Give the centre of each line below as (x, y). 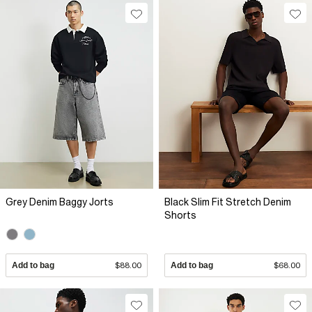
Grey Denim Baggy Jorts (60, 202)
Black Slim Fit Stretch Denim (228, 202)
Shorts (180, 215)
